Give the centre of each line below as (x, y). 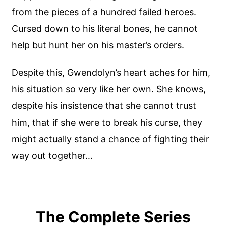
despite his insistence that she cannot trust (104, 106)
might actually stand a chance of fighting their (111, 139)
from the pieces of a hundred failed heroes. (104, 12)
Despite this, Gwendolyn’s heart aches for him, (111, 73)
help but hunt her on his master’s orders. (98, 45)
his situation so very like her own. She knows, (109, 89)
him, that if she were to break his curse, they (107, 123)
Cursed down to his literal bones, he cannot (105, 28)
